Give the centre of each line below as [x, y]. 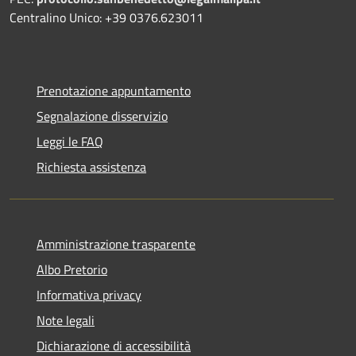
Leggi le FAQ [70, 141]
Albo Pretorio [72, 269]
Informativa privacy [89, 294]
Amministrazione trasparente [116, 244]
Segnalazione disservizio [102, 116]
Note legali [66, 320]
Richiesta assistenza [91, 166]
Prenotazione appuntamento [114, 90]
